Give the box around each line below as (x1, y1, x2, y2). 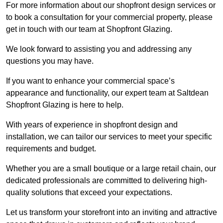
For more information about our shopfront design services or (6, 1, 216, 10)
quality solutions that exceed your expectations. (6, 188, 172, 197)
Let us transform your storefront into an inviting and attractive (6, 208, 217, 217)
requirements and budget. (6, 144, 96, 153)
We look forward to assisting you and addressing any (6, 45, 192, 54)
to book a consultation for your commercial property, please (6, 13, 213, 22)
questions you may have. (6, 57, 94, 66)
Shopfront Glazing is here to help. (6, 101, 123, 110)
